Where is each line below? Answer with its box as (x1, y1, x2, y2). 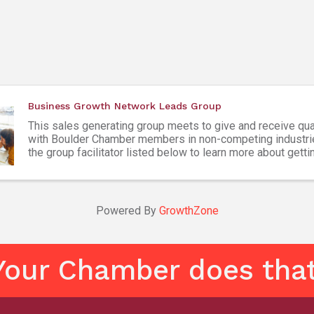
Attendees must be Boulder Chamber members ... (27, 158, 268, 172)
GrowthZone (158, 203, 219, 217)
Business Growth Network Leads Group (27, 100, 221, 112)
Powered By (95, 203, 159, 217)
